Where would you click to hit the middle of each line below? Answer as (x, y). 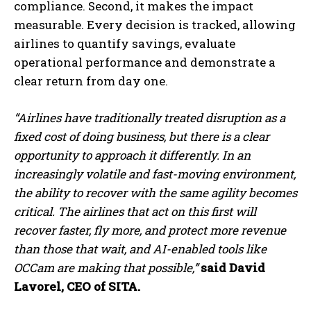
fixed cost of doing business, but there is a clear (142, 136)
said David (233, 267)
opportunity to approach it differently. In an (132, 155)
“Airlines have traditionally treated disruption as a (150, 117)
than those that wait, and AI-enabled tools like (140, 249)
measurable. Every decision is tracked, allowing (155, 24)
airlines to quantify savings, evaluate (125, 43)
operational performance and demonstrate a (145, 62)
